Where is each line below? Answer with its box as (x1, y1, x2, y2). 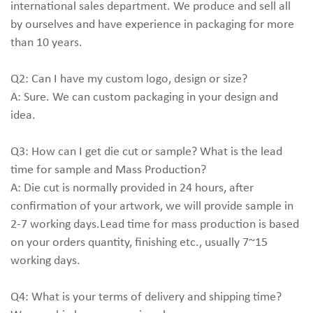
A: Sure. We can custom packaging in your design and (10, 88, 278, 104)
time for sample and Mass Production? (10, 161, 206, 177)
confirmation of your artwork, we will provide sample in (10, 197, 293, 213)
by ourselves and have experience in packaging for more (10, 15, 294, 31)
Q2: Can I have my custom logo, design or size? (10, 70, 247, 86)
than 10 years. (10, 34, 82, 50)
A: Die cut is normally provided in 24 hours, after (10, 179, 254, 195)
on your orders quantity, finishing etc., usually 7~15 (10, 233, 268, 249)
